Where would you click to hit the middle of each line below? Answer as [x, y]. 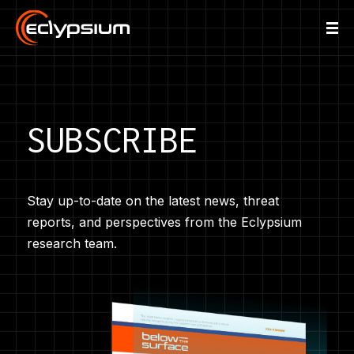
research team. [72, 243]
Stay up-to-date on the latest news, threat [153, 201]
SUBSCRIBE [112, 140]
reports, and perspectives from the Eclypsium [164, 222]
